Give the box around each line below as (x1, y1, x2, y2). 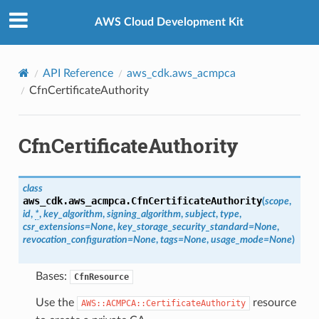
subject (184, 208, 216, 219)
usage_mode (210, 234, 263, 245)
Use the (35, 296, 77, 308)
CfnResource (73, 271, 129, 282)
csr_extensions (22, 221, 85, 232)
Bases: (35, 270, 70, 282)
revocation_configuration (22, 234, 127, 245)
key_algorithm (43, 208, 103, 219)
